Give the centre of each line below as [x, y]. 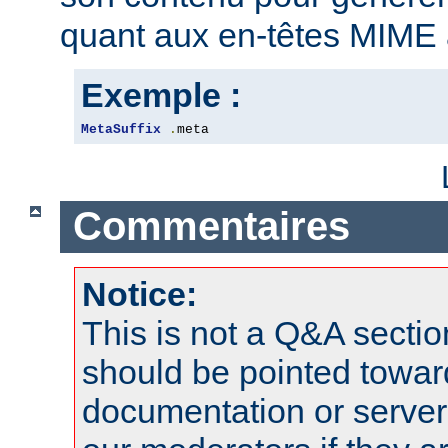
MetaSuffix [121, 129]
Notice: [139, 293]
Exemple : [161, 94]
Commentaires [211, 226]
